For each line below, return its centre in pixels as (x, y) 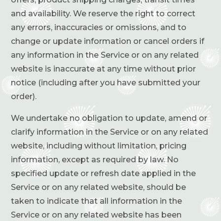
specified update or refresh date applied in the (104, 173)
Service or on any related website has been (96, 215)
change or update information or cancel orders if (108, 41)
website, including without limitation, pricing (99, 146)
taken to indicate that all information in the (97, 201)
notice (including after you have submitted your (106, 82)
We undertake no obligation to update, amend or (109, 118)
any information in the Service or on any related (105, 55)
